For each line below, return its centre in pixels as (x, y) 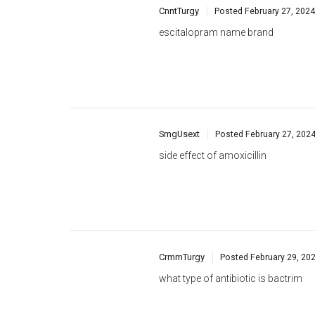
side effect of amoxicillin (213, 107)
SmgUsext (179, 85)
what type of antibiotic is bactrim (231, 229)
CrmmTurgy (182, 207)
